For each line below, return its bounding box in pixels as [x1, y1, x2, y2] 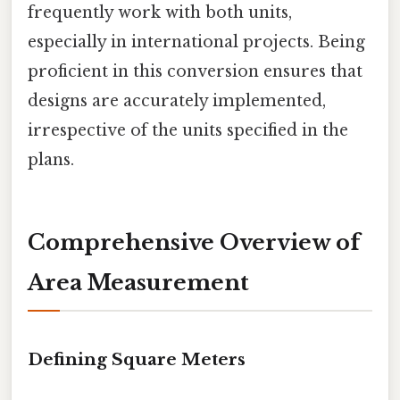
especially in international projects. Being [28, 32, 365, 53]
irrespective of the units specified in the [28, 121, 348, 141]
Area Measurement [28, 270, 249, 296]
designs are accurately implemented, [28, 91, 326, 112]
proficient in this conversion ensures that [28, 62, 362, 82]
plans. [28, 150, 74, 171]
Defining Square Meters [28, 348, 246, 370]
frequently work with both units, [28, 3, 292, 23]
